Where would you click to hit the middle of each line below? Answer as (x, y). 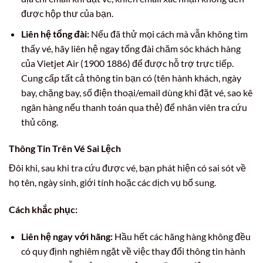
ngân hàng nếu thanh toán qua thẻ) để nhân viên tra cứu (134, 107)
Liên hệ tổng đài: (55, 33)
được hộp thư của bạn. (67, 14)
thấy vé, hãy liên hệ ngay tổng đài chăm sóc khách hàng (131, 48)
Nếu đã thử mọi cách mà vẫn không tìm (168, 33)
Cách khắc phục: (43, 210)
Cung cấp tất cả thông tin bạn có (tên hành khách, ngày (131, 77)
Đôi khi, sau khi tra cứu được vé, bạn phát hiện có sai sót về (127, 168)
